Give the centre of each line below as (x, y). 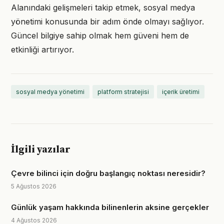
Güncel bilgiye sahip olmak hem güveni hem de (100, 35)
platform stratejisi (123, 92)
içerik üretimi (181, 92)
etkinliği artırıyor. (42, 49)
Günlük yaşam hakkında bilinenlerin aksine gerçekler (110, 207)
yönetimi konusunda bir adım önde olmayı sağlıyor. (107, 21)
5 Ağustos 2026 (34, 186)
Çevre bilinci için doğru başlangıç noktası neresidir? (108, 173)
